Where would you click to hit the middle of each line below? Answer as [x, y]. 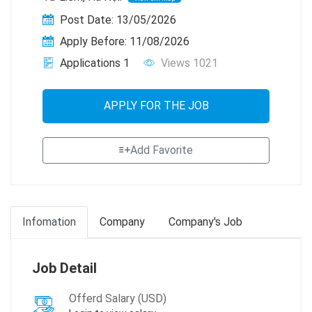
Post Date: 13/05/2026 [117, 19]
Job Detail [64, 268]
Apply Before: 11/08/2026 [123, 41]
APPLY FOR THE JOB [156, 105]
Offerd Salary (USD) [118, 298]
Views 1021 [188, 63]
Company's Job [205, 221]
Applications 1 [93, 63]
